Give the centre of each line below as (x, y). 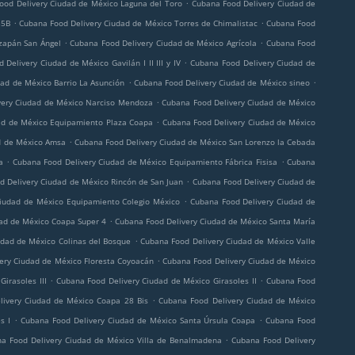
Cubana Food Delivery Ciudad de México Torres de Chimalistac (138, 23)
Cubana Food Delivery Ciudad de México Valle (228, 241)
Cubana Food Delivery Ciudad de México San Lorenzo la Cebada (195, 142)
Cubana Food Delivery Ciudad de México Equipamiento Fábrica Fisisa (145, 162)
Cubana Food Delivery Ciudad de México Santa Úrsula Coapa (138, 320)
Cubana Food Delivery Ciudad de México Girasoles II (156, 281)
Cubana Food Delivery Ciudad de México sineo (221, 82)
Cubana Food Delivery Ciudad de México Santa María (215, 221)
